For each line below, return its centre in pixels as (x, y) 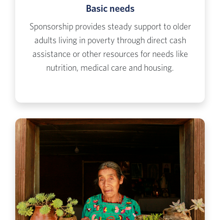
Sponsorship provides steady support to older (110, 27)
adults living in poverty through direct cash (110, 41)
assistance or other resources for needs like (110, 55)
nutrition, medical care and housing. (110, 69)
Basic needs (110, 9)
